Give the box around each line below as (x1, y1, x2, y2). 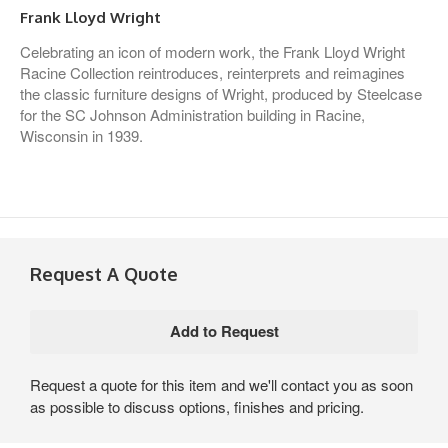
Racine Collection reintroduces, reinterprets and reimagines (20, 61, 405, 83)
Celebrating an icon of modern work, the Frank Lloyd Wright (20, 40, 405, 62)
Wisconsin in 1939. (20, 124, 143, 146)
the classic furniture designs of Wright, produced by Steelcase (20, 82, 422, 104)
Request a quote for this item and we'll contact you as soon (30, 373, 413, 395)
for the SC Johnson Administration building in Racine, (20, 103, 365, 125)
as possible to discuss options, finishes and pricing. (30, 395, 364, 417)
